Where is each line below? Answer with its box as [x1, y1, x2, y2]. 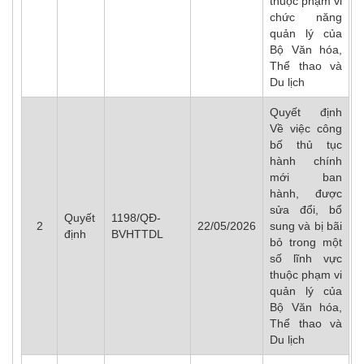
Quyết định [270, 106, 342, 119]
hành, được [270, 187, 342, 200]
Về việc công [270, 122, 342, 135]
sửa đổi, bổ [270, 203, 342, 216]
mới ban [270, 171, 342, 184]
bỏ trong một [270, 236, 342, 249]
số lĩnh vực [270, 252, 342, 265]
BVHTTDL [111, 227, 163, 240]
